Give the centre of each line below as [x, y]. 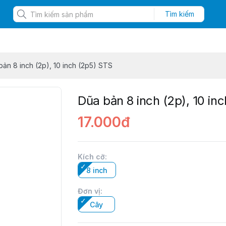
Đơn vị [89, 191]
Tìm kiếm [179, 14]
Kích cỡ [91, 157]
